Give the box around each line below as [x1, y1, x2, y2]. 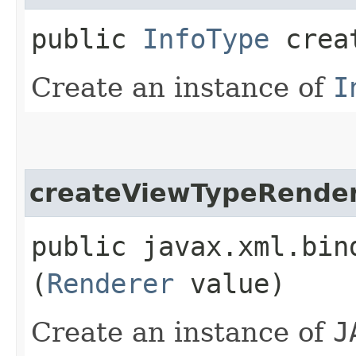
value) [174, 267, 285, 300]
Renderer [47, 267, 174, 300]
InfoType [142, 22, 269, 55]
